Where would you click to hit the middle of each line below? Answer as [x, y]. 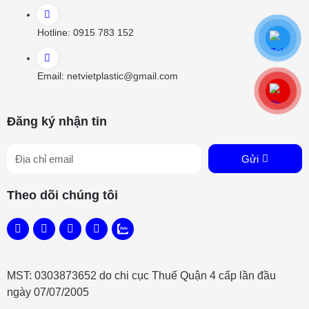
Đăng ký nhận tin [57, 122]
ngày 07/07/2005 [49, 292]
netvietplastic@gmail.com [122, 76]
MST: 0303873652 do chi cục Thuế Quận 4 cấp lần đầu [141, 276]
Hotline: [55, 33]
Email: [52, 76]
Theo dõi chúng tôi [62, 196]
